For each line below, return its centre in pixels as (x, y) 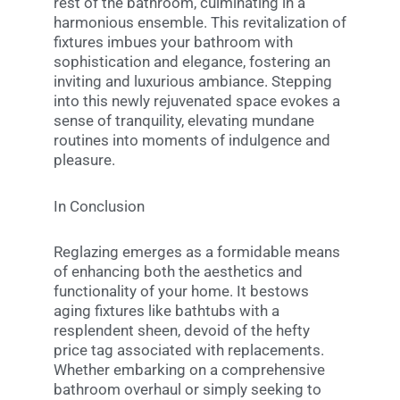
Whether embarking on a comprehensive (189, 370)
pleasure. (84, 159)
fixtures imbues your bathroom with (173, 42)
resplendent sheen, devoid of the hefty (182, 331)
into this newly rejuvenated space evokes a (197, 100)
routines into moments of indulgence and (192, 140)
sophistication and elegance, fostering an (192, 61)
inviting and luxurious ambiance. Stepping (193, 81)
